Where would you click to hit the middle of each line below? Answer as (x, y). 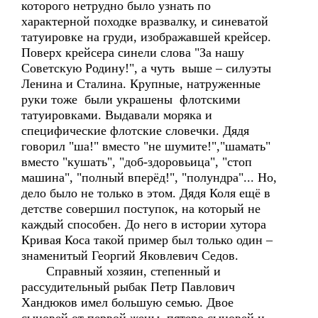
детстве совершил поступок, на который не (141, 209)
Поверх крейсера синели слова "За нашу (133, 53)
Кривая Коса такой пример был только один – (147, 240)
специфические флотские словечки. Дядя (135, 131)
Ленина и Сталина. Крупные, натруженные (141, 84)
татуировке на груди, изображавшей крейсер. (146, 37)
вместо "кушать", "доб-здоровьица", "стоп (137, 162)
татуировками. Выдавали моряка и (117, 115)
